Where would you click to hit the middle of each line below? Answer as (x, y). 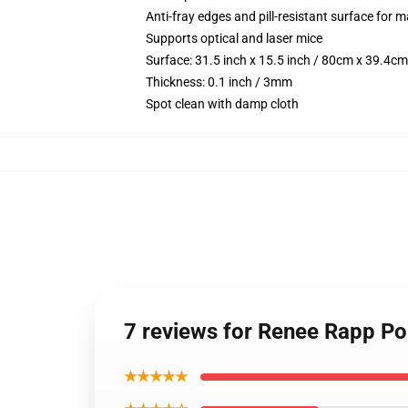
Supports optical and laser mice (234, 38)
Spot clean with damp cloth (222, 104)
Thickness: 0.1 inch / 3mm (219, 82)
